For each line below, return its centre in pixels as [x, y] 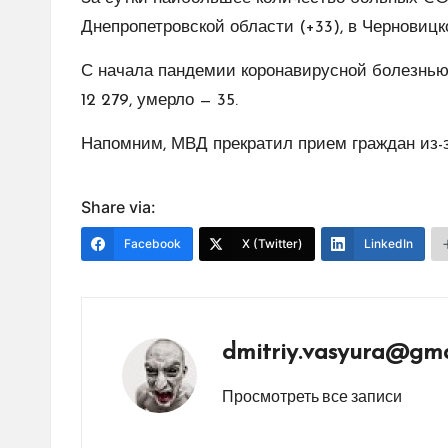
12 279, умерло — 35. [159, 100]
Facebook [152, 243]
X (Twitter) [272, 243]
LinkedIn [388, 243]
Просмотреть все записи [312, 395]
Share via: [118, 207]
